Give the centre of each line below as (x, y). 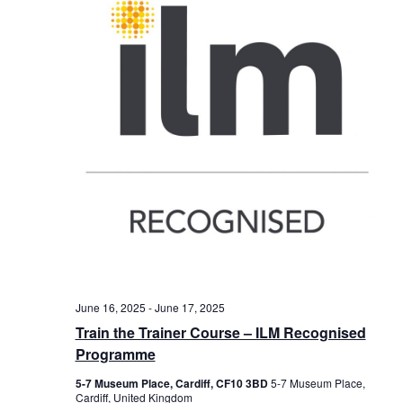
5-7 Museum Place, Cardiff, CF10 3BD (173, 383)
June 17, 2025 (189, 307)
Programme (115, 354)
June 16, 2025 (110, 307)
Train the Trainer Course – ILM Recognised (220, 332)
